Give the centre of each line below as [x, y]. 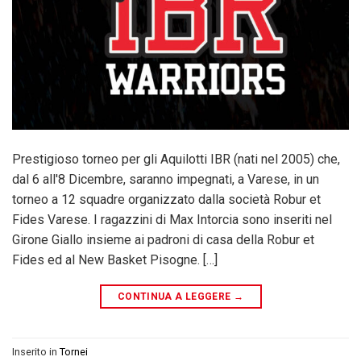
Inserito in [36, 351]
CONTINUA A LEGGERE [175, 297]
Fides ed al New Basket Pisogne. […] [115, 260]
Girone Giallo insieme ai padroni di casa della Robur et [163, 240]
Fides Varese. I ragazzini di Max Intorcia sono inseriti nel [172, 220]
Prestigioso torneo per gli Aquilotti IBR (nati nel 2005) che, [176, 160]
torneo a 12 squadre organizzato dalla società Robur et [166, 200]
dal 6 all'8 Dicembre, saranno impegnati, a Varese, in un [166, 180]
